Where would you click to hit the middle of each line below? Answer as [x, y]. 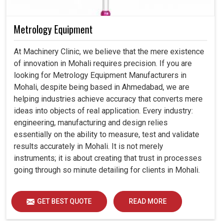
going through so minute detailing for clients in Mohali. [107, 170]
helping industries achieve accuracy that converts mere [108, 99]
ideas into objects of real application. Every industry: [103, 110]
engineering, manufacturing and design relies [91, 122]
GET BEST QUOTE [64, 201]
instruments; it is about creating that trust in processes [108, 158]
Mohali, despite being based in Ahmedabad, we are [102, 87]
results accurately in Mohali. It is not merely [89, 146]
